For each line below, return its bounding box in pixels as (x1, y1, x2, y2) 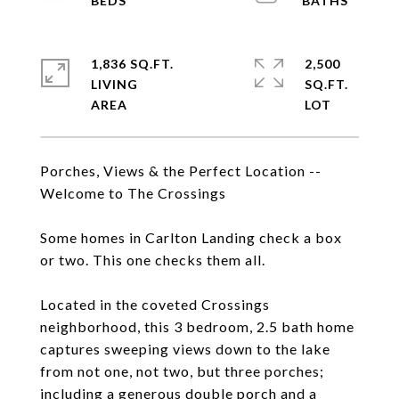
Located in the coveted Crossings (40, 296, 270, 313)
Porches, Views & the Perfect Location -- (40, 162, 322, 179)
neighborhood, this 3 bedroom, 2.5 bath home (40, 318, 354, 335)
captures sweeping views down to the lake (40, 340, 330, 357)
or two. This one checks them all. (40, 251, 265, 268)
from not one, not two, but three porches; (40, 362, 324, 379)
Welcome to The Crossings (40, 184, 226, 201)
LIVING (91, 77, 138, 92)
